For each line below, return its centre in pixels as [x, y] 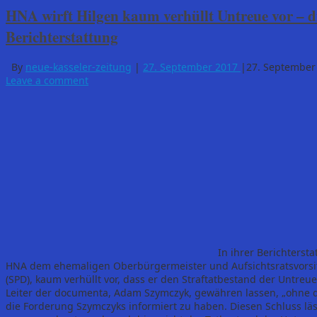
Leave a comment [47, 80]
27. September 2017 [190, 67]
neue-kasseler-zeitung [79, 67]
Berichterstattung [62, 37]
